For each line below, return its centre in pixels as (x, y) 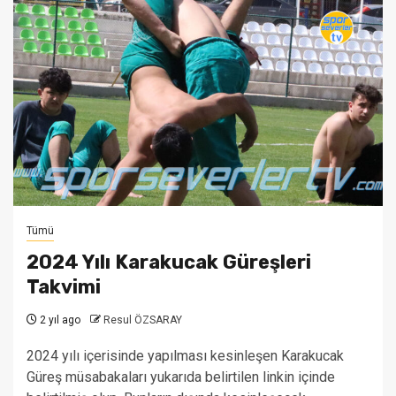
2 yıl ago (59, 320)
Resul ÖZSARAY (143, 320)
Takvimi (64, 287)
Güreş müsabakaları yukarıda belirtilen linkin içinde (181, 377)
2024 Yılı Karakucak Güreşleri (169, 262)
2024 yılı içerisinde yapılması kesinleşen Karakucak (185, 356)
